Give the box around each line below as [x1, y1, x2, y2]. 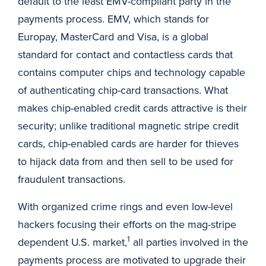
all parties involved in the [130, 235, 248, 249]
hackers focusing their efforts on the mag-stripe [18, 217, 236, 232]
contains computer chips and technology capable [18, 65, 245, 80]
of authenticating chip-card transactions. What [18, 83, 228, 97]
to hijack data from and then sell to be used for [18, 154, 233, 169]
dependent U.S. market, [18, 235, 127, 249]
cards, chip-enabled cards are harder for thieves [18, 136, 239, 151]
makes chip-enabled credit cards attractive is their [18, 100, 247, 115]
